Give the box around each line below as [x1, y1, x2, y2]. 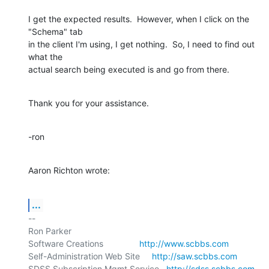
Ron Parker [28, 225, 71, 236]
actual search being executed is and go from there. [28, 64, 229, 74]
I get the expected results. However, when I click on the [28, 13, 249, 24]
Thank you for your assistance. [28, 97, 149, 108]
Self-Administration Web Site [28, 250, 152, 261]
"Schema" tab [28, 26, 85, 37]
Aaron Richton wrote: [28, 165, 110, 175]
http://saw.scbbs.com [152, 250, 237, 261]
